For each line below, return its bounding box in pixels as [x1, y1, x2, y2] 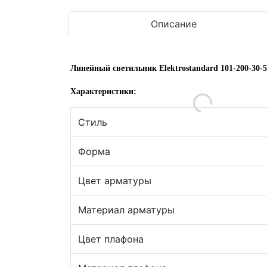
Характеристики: [70, 87, 136, 96]
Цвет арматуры [78, 175, 151, 187]
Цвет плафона [78, 233, 144, 245]
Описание [150, 18, 197, 30]
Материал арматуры [78, 204, 175, 216]
